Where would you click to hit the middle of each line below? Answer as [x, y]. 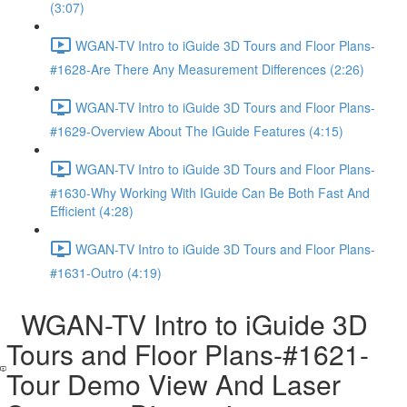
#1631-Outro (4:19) [106, 273]
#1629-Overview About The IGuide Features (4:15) [197, 131]
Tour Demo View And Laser [174, 384]
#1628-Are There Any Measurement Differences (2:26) [207, 69]
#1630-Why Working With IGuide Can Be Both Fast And [210, 193]
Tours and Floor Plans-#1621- [188, 354]
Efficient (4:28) [92, 211]
